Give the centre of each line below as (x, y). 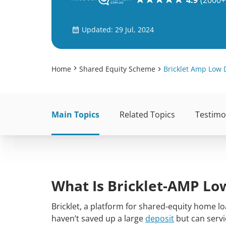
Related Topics (147, 115)
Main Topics (75, 115)
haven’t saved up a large (98, 218)
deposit (160, 218)
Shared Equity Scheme (117, 69)
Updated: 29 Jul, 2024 (118, 30)
